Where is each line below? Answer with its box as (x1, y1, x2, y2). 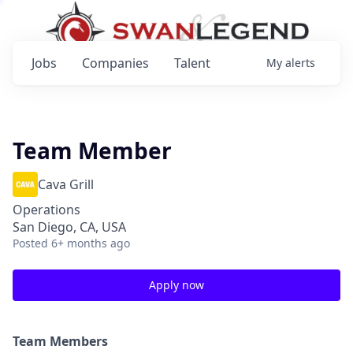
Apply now (149, 277, 204, 292)
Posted (13, 236, 48, 251)
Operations (13, 201, 80, 218)
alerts (285, 55, 315, 70)
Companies (82, 54, 149, 72)
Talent (174, 54, 210, 72)
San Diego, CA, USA (13, 218, 126, 236)
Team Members (13, 333, 108, 350)
